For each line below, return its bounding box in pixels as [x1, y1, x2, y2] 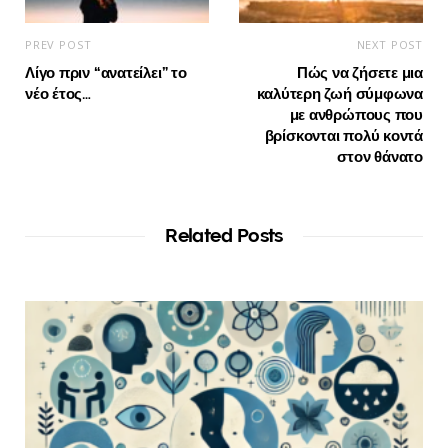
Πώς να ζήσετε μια [296, 64, 423, 83]
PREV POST [25, 37, 92, 53]
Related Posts [165, 224, 283, 247]
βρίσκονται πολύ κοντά [264, 127, 423, 146]
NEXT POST [356, 37, 423, 53]
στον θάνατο [337, 148, 423, 167]
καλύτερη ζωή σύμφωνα [256, 85, 423, 104]
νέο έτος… [25, 85, 91, 104]
